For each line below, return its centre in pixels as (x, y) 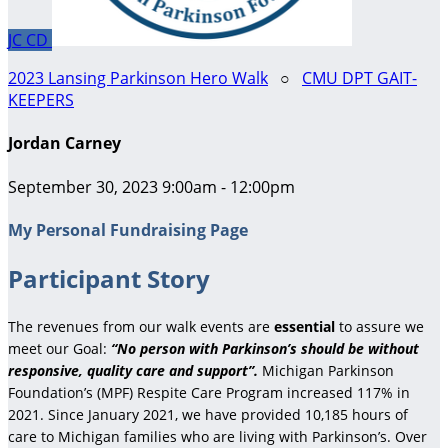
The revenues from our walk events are (141, 326)
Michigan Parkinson (328, 370)
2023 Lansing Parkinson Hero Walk (138, 78)
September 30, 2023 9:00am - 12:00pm (151, 186)
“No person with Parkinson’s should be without (265, 348)
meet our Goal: (59, 348)
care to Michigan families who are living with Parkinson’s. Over (217, 436)
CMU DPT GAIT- (359, 78)
